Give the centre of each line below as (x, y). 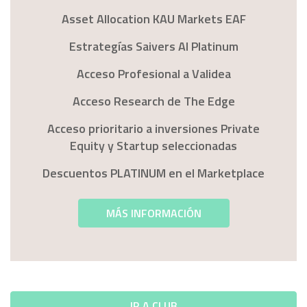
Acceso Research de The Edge (153, 101)
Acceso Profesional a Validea (153, 74)
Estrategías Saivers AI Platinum (153, 47)
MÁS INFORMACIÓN (153, 213)
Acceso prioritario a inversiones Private (153, 129)
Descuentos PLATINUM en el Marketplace (153, 173)
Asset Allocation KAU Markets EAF (153, 19)
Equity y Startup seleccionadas (153, 146)
